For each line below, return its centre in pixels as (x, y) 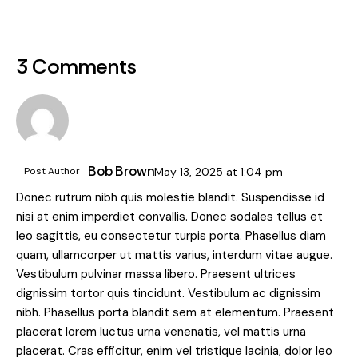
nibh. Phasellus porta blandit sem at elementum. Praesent (175, 313)
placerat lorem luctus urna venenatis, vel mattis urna (161, 332)
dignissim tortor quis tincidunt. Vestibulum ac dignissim (168, 294)
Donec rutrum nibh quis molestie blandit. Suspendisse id (170, 198)
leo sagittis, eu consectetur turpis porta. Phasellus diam (171, 236)
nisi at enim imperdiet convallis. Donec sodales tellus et (169, 217)
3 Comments (76, 66)
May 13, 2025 (191, 171)
